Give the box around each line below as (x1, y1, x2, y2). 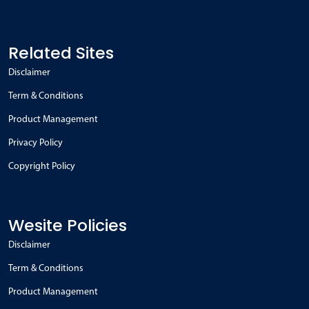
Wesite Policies (8, 213, 127, 237)
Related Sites (8, 41, 114, 64)
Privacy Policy (8, 137, 63, 148)
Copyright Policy (8, 161, 75, 172)
